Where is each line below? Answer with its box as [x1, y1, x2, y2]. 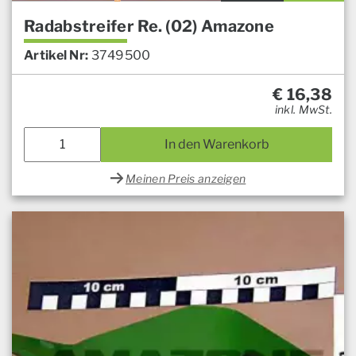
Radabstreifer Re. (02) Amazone [24, 16, 274, 36]
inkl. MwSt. [274, 102, 332, 116]
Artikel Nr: [24, 47, 89, 63]
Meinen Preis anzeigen [126, 171, 246, 185]
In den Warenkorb [164, 136, 269, 152]
